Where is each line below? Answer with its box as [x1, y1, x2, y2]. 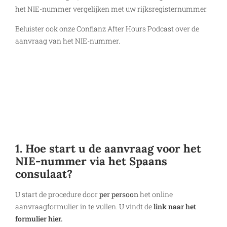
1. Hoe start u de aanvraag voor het [15, 141, 201, 156]
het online [138, 189, 173, 199]
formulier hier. [15, 213, 62, 223]
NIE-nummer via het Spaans [15, 154, 167, 168]
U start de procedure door [15, 189, 99, 199]
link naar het [154, 201, 196, 211]
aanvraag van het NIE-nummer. [15, 35, 120, 46]
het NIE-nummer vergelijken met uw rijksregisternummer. [15, 4, 208, 14]
